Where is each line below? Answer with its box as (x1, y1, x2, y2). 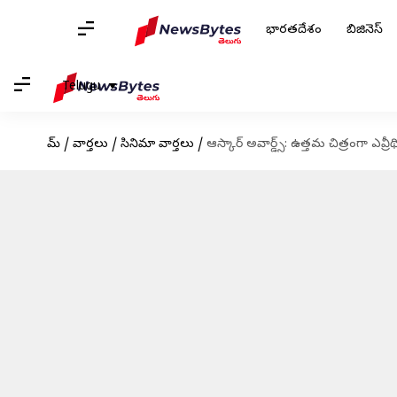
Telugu (62, 78, 100, 96)
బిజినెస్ (346, 22, 383, 39)
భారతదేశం (266, 22, 322, 39)
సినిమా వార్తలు (120, 136, 194, 153)
